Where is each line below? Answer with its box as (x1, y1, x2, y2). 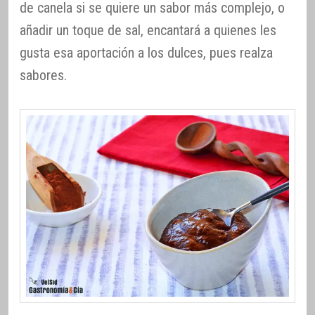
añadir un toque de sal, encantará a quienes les (20, 21, 276, 39)
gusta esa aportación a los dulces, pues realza (20, 44, 273, 61)
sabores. (20, 66, 67, 84)
